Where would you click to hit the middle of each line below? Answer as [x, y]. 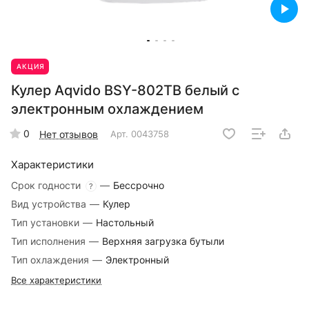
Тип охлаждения [51, 260]
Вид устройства [50, 204]
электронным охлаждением [107, 109]
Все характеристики [56, 280]
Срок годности [47, 186]
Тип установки [47, 223]
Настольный [125, 223]
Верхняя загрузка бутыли [163, 241]
